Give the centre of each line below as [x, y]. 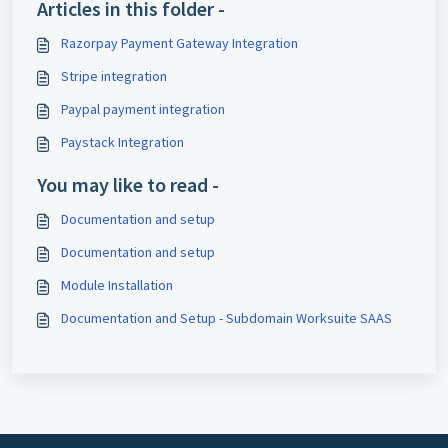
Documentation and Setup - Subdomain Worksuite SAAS [226, 318]
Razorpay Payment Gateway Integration [209, 43]
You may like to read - [128, 185]
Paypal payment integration [143, 109]
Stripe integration [114, 76]
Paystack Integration [122, 142]
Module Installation [117, 285]
